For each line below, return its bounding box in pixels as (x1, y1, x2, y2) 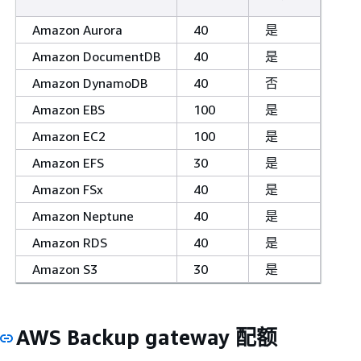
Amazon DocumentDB (32, 48, 160, 64)
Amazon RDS (32, 234, 107, 251)
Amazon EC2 (32, 127, 106, 144)
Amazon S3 (32, 260, 98, 277)
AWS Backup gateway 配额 (16, 324, 277, 350)
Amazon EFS (32, 154, 104, 171)
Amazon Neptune (32, 207, 134, 224)
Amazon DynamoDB (32, 74, 147, 91)
